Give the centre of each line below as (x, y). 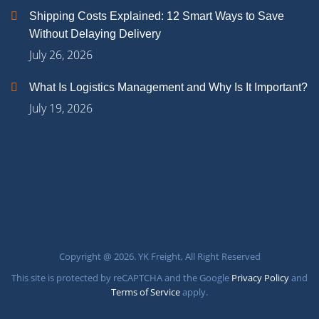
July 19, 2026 (61, 108)
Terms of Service (146, 292)
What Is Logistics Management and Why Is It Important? (168, 87)
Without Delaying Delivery (95, 34)
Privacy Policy (260, 278)
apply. (194, 292)
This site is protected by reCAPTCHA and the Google (121, 278)
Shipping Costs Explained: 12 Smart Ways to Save (157, 16)
